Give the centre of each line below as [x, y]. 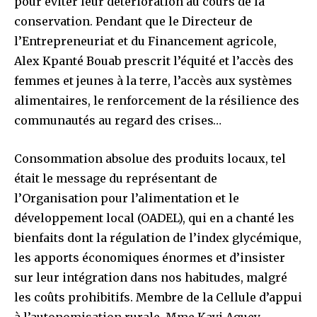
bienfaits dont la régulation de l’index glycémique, [158, 237]
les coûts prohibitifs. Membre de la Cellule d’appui [158, 297]
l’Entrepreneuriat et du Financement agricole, [145, 41]
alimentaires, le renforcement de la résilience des [157, 100]
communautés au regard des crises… [118, 120]
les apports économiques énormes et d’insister [150, 257]
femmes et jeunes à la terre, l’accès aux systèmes [153, 80]
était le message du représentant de [116, 178]
